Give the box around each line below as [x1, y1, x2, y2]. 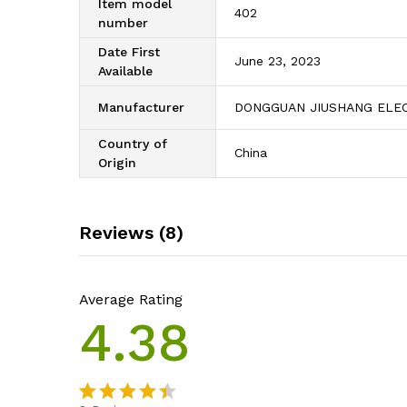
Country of [98, 136, 167, 152]
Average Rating [79, 291, 183, 309]
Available [98, 64, 153, 79]
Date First [98, 45, 160, 60]
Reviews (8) [79, 222, 184, 244]
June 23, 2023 [234, 54, 321, 69]
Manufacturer [98, 100, 184, 115]
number [98, 15, 148, 31]
